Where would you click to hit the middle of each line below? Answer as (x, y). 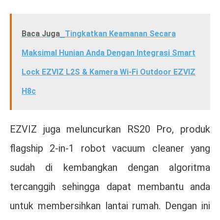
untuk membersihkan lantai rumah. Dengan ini (110, 206)
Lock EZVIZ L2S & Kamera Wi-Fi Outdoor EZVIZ (109, 72)
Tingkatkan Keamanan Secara (120, 34)
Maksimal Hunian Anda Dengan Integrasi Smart (109, 53)
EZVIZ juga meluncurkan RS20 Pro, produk (110, 129)
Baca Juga (41, 34)
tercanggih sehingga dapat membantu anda (110, 187)
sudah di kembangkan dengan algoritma (110, 168)
